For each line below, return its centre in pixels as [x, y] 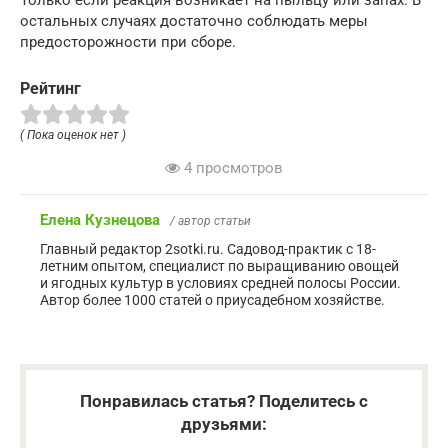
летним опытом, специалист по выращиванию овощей [219, 266]
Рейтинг [50, 88]
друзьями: [224, 424]
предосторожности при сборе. [128, 41]
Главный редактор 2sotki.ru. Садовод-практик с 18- [208, 249]
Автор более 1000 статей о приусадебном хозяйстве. [212, 300]
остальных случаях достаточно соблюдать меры [194, 20]
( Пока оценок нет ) [73, 135]
